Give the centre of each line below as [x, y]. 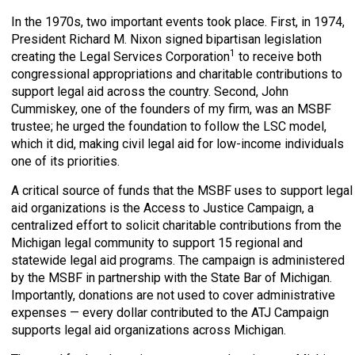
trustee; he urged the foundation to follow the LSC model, [169, 126]
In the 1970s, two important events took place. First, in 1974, [178, 21]
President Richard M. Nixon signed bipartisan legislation [166, 39]
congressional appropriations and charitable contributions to [177, 74]
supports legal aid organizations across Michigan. [149, 330]
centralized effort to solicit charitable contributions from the [176, 225]
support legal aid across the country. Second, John [150, 91]
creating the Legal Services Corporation [120, 56]
